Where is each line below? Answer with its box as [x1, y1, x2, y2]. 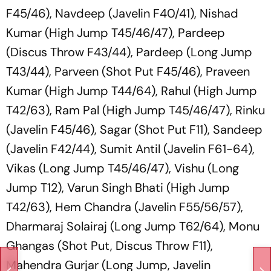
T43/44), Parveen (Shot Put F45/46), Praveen [6, 64, 250, 79]
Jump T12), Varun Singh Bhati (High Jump [6, 180, 230, 195]
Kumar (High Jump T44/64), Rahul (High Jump [6, 83, 257, 99]
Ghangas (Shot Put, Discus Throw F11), [6, 238, 213, 253]
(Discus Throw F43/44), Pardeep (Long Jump [6, 44, 252, 60]
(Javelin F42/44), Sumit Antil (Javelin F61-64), [6, 141, 255, 157]
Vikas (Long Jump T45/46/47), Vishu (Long [6, 160, 239, 176]
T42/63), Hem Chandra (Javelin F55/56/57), [6, 199, 243, 215]
